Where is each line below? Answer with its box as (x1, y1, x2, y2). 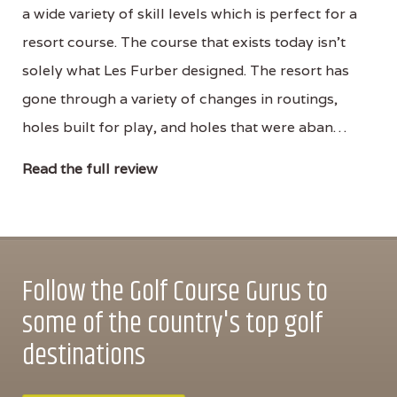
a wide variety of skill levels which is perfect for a (22, 4, 357, 23)
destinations (22, 333, 145, 378)
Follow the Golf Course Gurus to (22, 269, 328, 314)
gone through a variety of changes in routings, (22, 89, 338, 108)
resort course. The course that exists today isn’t (22, 32, 346, 51)
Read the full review (22, 159, 158, 178)
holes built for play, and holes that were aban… (22, 117, 346, 136)
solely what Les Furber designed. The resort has (22, 60, 349, 80)
